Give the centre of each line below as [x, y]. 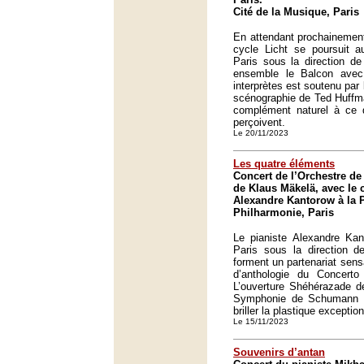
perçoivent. [259, 122]
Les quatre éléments [284, 164]
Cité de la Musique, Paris [296, 12]
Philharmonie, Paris [284, 212]
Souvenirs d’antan [279, 352]
